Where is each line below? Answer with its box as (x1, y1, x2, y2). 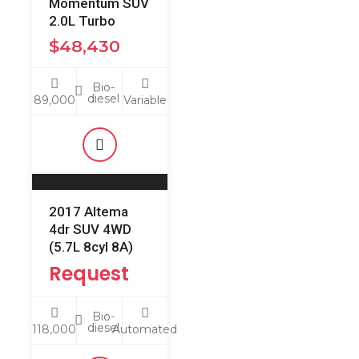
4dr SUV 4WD (49, 221, 131, 237)
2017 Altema (49, 204, 128, 220)
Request (49, 260, 129, 287)
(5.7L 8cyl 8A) (49, 239, 133, 255)
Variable (123, 92, 167, 107)
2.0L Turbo (49, 13, 115, 29)
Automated (112, 321, 178, 337)
